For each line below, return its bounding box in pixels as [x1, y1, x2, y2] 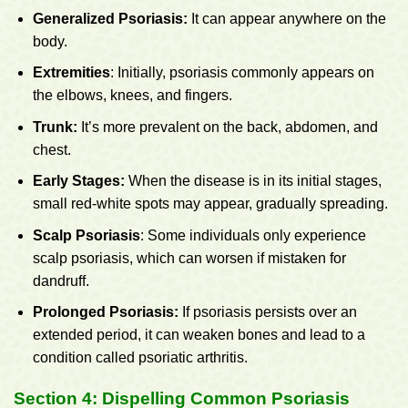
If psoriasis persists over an [178, 304, 357, 321]
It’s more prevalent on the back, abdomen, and [76, 118, 378, 135]
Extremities [32, 65, 110, 81]
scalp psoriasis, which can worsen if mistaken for [32, 250, 346, 266]
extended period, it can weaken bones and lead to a [32, 327, 365, 343]
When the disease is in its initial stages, [124, 173, 382, 189]
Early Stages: [32, 173, 125, 189]
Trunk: [32, 118, 77, 135]
